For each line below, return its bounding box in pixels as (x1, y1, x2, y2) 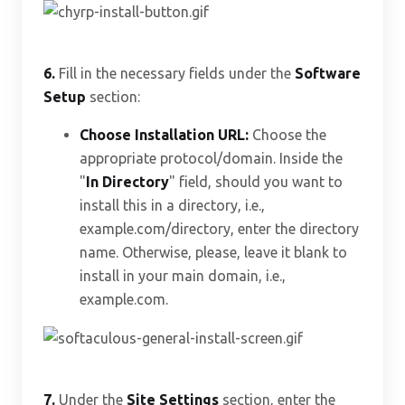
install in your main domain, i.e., (80, 267, 286, 284)
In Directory (86, 173, 169, 190)
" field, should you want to (169, 173, 343, 190)
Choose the (249, 126, 326, 143)
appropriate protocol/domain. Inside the (80, 149, 343, 166)
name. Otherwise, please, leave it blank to (80, 243, 347, 260)
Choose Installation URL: (80, 126, 249, 143)
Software (295, 64, 361, 81)
